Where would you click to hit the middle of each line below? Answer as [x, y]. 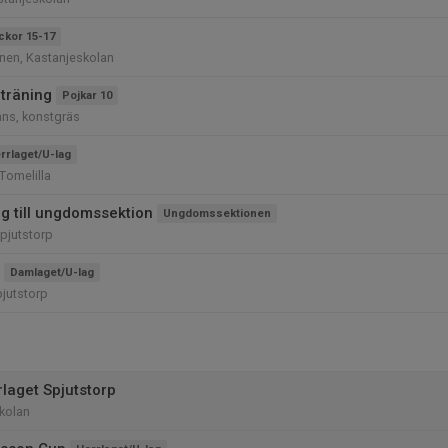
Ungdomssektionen [217, 213]
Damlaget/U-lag [52, 272]
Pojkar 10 [87, 95]
